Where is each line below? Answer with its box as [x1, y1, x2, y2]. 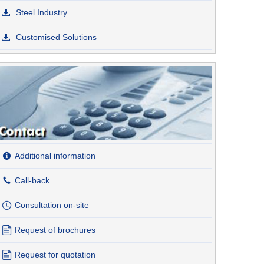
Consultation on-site [15, 200, 89, 210]
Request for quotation [15, 249, 95, 259]
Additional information [15, 150, 95, 160]
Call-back [15, 175, 49, 185]
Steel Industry [14, 8, 67, 18]
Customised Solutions [14, 32, 97, 42]
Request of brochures [15, 225, 95, 235]
